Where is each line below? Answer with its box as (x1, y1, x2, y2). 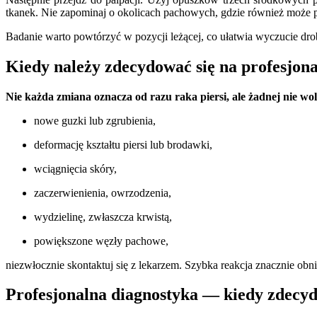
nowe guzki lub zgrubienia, (34, 114, 156, 127)
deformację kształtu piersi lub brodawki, (34, 138, 212, 151)
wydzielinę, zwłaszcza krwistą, (34, 210, 172, 223)
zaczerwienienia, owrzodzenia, (34, 186, 171, 199)
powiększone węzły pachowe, (34, 234, 168, 247)
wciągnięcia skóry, (34, 162, 117, 175)
